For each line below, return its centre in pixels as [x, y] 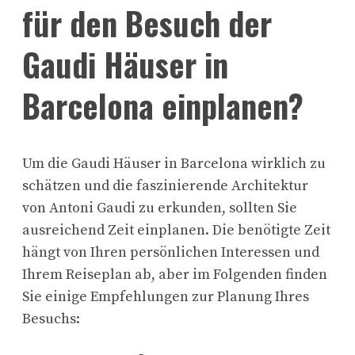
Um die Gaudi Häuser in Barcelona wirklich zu [174, 163]
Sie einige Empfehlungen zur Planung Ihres [166, 296]
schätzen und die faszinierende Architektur [165, 185]
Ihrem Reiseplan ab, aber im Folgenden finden [175, 274]
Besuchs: [51, 319]
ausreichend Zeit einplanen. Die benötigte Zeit [176, 230]
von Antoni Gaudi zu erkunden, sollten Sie [160, 208]
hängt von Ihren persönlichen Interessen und [171, 252]
